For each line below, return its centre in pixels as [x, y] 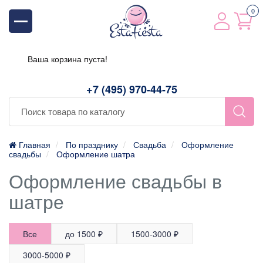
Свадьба [150, 144]
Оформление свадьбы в [115, 180]
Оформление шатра [96, 154]
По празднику [92, 144]
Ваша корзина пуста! [68, 58]
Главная [33, 144]
